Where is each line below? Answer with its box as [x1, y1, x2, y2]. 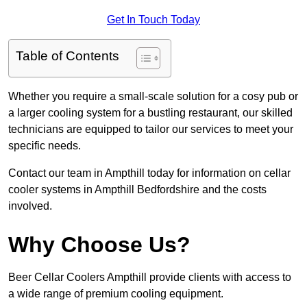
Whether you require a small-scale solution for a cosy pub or [8, 90, 298, 103]
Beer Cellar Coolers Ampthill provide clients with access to [8, 271, 291, 284]
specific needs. [8, 140, 81, 152]
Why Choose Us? [8, 232, 191, 258]
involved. [8, 200, 52, 212]
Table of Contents [16, 49, 119, 64]
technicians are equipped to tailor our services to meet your [8, 123, 293, 136]
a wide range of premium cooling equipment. [8, 288, 223, 300]
